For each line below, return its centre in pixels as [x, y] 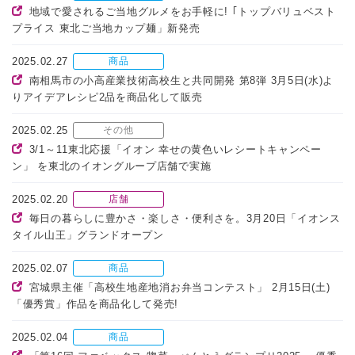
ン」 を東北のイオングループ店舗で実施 [112, 166]
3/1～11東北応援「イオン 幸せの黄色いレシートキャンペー [175, 150]
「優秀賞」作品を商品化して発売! [95, 304]
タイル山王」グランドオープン [88, 235]
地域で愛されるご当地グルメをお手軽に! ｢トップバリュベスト [182, 12]
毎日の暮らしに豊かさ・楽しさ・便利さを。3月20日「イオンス [185, 219]
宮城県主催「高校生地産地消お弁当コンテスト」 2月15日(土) [179, 288]
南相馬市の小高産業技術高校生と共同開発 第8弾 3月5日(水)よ [181, 81]
